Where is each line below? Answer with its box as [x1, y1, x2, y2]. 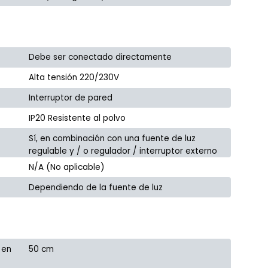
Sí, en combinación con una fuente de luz [29, 132, 196, 144]
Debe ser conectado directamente [29, 51, 172, 63]
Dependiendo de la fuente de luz [29, 181, 163, 193]
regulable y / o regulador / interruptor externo [29, 145, 218, 157]
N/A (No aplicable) [29, 161, 105, 173]
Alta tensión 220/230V [29, 72, 120, 84]
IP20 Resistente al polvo [29, 112, 126, 124]
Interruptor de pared [29, 92, 113, 103]
